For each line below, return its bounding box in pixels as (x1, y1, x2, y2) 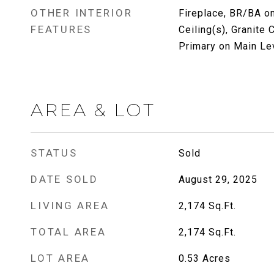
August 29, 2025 (178, 174, 257, 185)
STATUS (31, 147, 78, 159)
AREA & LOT (31, 99, 155, 120)
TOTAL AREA (31, 226, 106, 238)
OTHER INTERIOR (31, 7, 133, 19)
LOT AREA (31, 252, 90, 264)
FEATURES (31, 23, 92, 35)
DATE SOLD (31, 173, 98, 185)
